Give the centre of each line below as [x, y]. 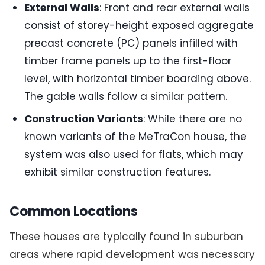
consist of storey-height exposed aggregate [139, 26]
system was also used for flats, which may [134, 155]
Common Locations [73, 212]
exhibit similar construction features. [118, 172]
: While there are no [193, 119]
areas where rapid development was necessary [132, 255]
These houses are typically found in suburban [126, 237]
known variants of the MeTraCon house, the [136, 137]
